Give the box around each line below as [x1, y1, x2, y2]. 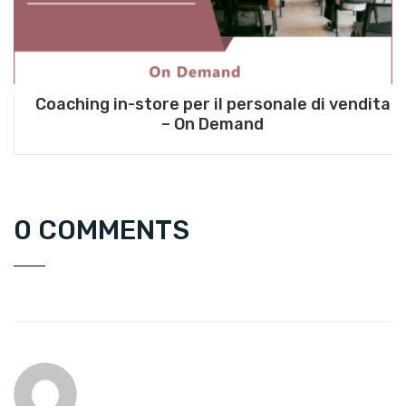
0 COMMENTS [14, 214, 189, 247]
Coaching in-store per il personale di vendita [34, 94, 391, 115]
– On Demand [161, 114, 264, 135]
